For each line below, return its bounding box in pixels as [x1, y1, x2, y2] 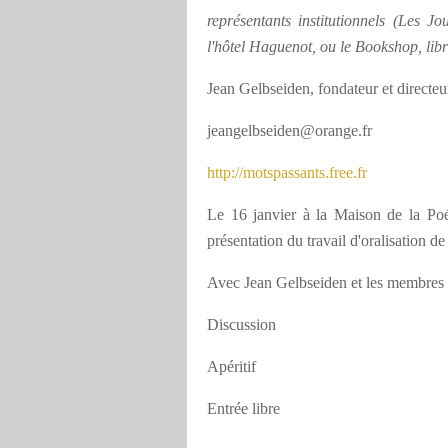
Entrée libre [207, 400, 280, 417]
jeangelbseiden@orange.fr [207, 122, 372, 139]
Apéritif [207, 358, 256, 375]
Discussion [207, 316, 276, 333]
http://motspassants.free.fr [207, 164, 367, 181]
